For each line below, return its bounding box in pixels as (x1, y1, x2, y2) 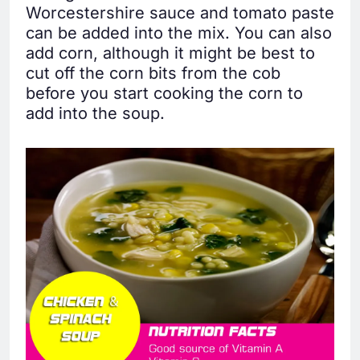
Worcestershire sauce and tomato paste (26, 3, 334, 23)
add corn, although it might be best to (26, 43, 315, 63)
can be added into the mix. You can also (26, 23, 332, 43)
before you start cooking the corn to (26, 84, 303, 104)
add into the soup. (26, 104, 165, 124)
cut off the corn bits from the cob (26, 63, 280, 84)
